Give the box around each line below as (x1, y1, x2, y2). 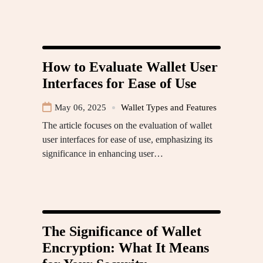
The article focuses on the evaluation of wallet (42, 120, 212, 131)
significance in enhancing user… (42, 149, 163, 159)
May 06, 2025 (55, 103, 106, 113)
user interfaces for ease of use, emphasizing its (42, 134, 213, 145)
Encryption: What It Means (42, 240, 209, 256)
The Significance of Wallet (42, 224, 201, 240)
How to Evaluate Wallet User (42, 59, 218, 75)
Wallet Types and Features (121, 103, 217, 113)
